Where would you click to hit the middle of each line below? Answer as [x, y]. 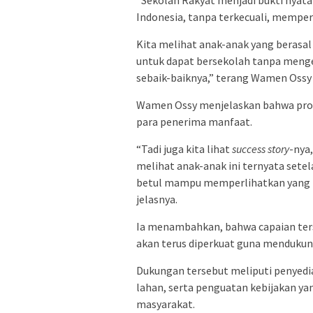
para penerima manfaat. [194, 121]
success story [261, 148]
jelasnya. [157, 199]
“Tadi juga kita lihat [184, 148]
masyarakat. [166, 304]
